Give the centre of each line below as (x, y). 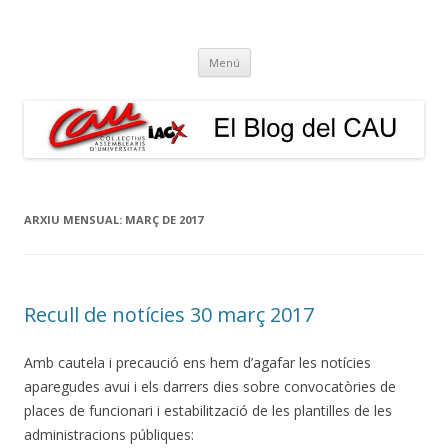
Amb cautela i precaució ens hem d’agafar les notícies (197, 362)
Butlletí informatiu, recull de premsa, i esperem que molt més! (209, 36)
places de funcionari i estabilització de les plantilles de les (208, 410)
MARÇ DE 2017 (164, 219)
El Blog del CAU (114, 38)
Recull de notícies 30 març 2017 (169, 314)
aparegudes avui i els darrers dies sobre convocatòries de (210, 386)
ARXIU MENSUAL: (74, 219)
